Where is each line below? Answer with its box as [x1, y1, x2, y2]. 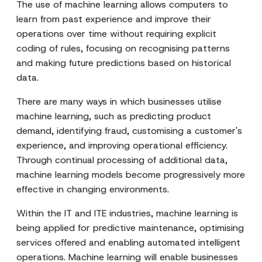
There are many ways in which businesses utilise [16, 95, 222, 108]
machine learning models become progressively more [16, 168, 245, 181]
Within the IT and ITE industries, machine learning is [16, 207, 238, 219]
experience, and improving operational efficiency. [16, 139, 227, 151]
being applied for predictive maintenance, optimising [16, 222, 244, 234]
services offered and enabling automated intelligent [16, 236, 240, 249]
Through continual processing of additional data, [16, 154, 227, 166]
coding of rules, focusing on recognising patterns [16, 42, 230, 54]
